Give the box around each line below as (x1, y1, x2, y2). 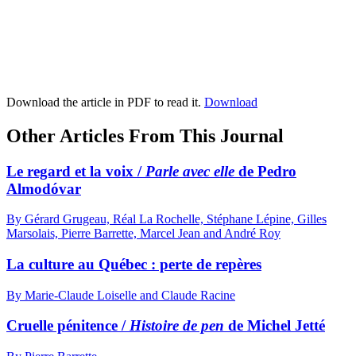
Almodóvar (6, 180, 81, 197)
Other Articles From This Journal (6, 125, 284, 146)
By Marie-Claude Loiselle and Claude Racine (6, 288, 235, 302)
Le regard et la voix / (6, 162, 145, 180)
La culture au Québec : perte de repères (6, 255, 261, 273)
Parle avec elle (145, 162, 234, 180)
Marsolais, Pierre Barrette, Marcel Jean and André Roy (6, 226, 281, 241)
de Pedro (234, 162, 296, 180)
